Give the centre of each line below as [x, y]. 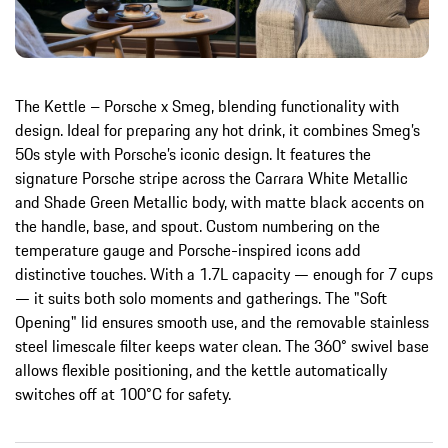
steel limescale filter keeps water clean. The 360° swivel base [222, 345]
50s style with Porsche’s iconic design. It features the [193, 153]
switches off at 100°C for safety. [123, 393]
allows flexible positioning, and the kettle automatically [201, 369]
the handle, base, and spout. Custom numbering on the [197, 225]
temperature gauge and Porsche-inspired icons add [188, 249]
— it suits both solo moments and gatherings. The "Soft [201, 297]
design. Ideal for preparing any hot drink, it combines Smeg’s [217, 129]
